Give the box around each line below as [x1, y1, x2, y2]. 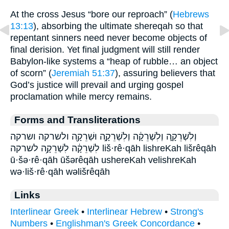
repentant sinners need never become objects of [10, 32, 207, 43]
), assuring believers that [115, 67, 215, 78]
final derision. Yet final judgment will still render [10, 44, 200, 55]
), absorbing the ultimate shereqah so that [33, 20, 203, 31]
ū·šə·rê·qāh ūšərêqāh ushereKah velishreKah [10, 154, 196, 165]
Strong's [170, 206, 203, 217]
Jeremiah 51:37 [52, 67, 115, 78]
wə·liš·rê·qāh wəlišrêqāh [10, 166, 110, 177]
